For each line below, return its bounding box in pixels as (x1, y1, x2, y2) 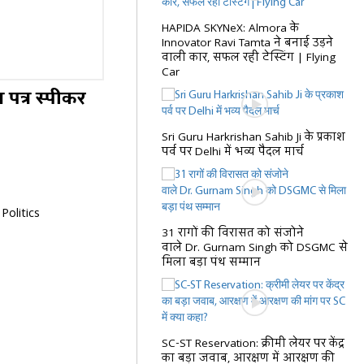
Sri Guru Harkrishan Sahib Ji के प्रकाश (162, 129, 346, 145)
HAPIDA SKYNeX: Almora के (162, 20, 300, 37)
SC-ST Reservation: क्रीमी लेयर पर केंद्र (162, 336, 345, 352)
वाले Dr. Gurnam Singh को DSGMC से (162, 240, 349, 256)
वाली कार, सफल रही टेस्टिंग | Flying (162, 50, 336, 66)
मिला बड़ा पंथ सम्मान (162, 254, 262, 271)
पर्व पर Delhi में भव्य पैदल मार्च (162, 144, 305, 160)
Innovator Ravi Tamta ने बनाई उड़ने (162, 35, 334, 51)
